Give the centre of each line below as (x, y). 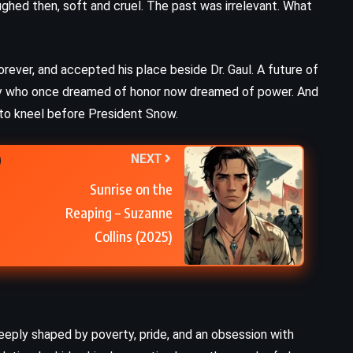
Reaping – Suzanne (119, 213)
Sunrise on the (131, 189)
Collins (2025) (133, 236)
